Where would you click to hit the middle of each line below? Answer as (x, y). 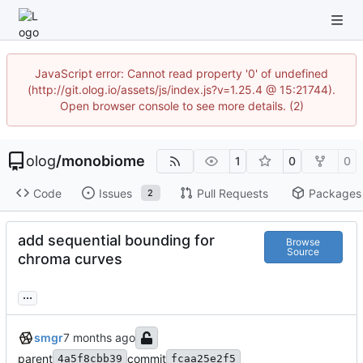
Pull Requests (232, 193)
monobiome (103, 161)
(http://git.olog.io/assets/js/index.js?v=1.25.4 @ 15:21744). (181, 90)
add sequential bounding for (116, 241)
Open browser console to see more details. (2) (181, 106)
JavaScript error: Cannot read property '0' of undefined (181, 73)
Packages (335, 193)
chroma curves (70, 259)
